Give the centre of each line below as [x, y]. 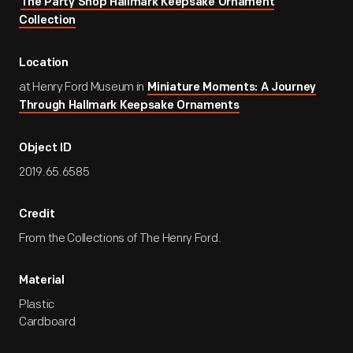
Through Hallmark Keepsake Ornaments [129, 106]
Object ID [45, 149]
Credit [37, 215]
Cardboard [47, 322]
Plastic [37, 305]
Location [44, 63]
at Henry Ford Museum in [83, 87]
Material [42, 281]
